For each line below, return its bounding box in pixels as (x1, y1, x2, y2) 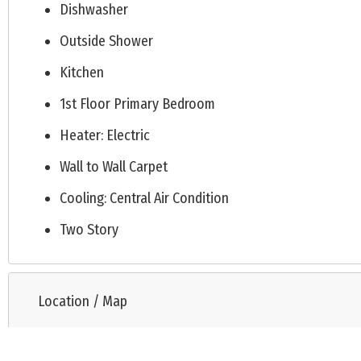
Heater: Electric (60, 127, 150, 145)
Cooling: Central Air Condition (60, 189, 229, 208)
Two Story (60, 221, 118, 239)
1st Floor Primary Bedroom (60, 95, 215, 114)
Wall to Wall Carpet (60, 158, 168, 176)
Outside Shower (60, 32, 153, 51)
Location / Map (38, 293, 127, 311)
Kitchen (60, 64, 104, 82)
